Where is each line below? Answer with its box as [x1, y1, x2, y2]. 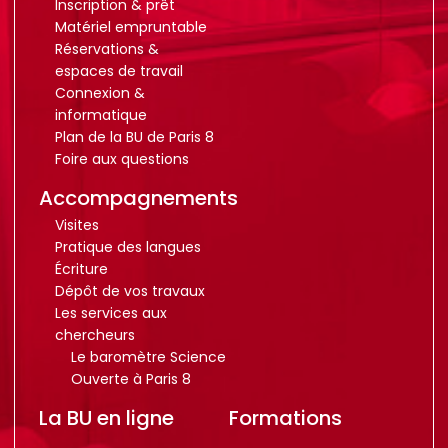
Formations [228, 404, 342, 432]
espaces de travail [54, 61, 183, 81]
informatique [54, 105, 147, 125]
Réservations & [54, 39, 159, 59]
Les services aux [54, 303, 167, 323]
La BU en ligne [38, 404, 174, 432]
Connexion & [54, 83, 145, 103]
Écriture [54, 259, 108, 279]
